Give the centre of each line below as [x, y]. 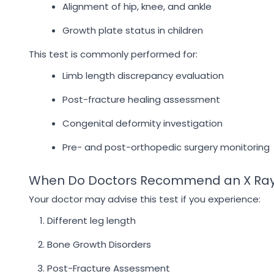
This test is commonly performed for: [113, 54]
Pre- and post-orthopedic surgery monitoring [166, 147]
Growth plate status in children [133, 30]
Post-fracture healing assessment [141, 99]
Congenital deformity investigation [143, 123]
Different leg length [91, 220]
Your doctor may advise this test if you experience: [145, 199]
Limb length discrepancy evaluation [143, 76]
